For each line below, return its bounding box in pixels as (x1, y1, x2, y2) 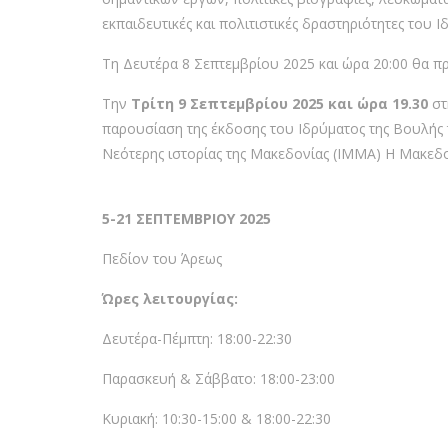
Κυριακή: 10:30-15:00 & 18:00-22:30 (102, 409, 331, 428)
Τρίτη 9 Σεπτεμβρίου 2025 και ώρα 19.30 (131, 94, 432, 113)
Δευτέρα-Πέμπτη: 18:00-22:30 (102, 329, 292, 348)
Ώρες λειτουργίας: (102, 289, 238, 308)
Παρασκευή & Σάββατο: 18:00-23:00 (102, 369, 335, 388)
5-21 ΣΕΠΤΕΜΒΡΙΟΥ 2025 (102, 209, 271, 228)
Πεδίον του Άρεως (102, 249, 222, 268)
